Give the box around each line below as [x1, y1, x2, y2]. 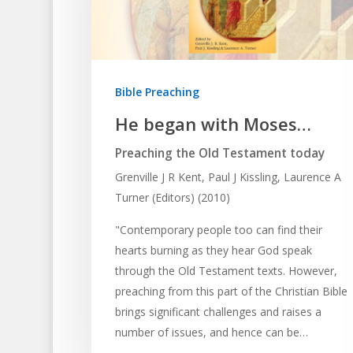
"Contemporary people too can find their [114, 221, 322, 237]
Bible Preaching [114, 84, 199, 99]
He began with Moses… [114, 111, 311, 136]
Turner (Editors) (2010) [114, 189, 230, 205]
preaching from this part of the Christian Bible [114, 283, 347, 299]
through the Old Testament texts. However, [114, 262, 337, 278]
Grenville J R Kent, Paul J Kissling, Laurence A [114, 169, 341, 184]
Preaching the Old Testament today [114, 144, 325, 162]
